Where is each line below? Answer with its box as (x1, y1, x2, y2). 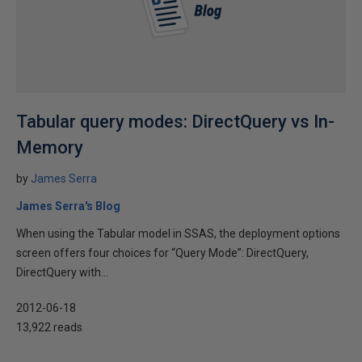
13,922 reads (16, 321, 82, 334)
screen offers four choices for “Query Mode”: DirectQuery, (16, 246, 309, 259)
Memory (16, 137, 83, 158)
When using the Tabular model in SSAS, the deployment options (16, 227, 340, 240)
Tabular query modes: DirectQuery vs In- (16, 112, 335, 132)
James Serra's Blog (16, 200, 120, 213)
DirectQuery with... (16, 266, 108, 279)
